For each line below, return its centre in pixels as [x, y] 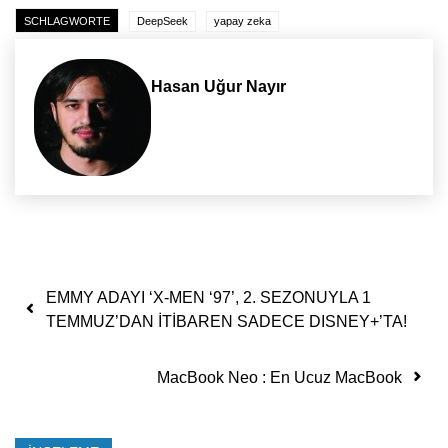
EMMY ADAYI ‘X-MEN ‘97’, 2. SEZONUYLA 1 [208, 297]
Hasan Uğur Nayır [219, 86]
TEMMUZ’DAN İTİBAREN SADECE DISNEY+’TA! [226, 321]
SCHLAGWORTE [67, 21]
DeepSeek [162, 21]
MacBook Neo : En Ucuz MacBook [279, 377]
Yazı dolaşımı [127, 292]
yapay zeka [242, 21]
